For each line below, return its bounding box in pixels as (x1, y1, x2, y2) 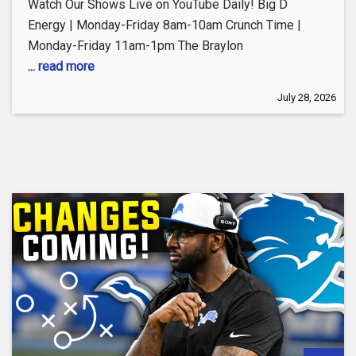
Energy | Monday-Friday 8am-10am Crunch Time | (28, 17, 301, 33)
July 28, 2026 (277, 91, 336, 104)
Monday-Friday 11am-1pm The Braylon (28, 38, 243, 54)
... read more (28, 59, 95, 75)
